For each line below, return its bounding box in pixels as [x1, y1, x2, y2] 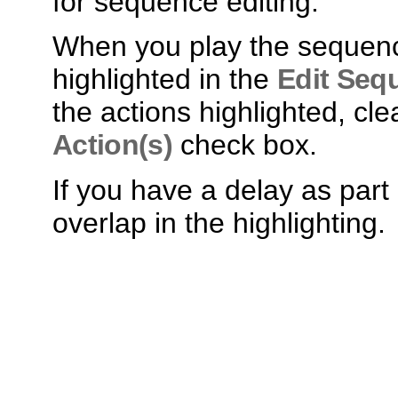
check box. [172, 129, 326, 162]
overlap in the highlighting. [52, 206, 386, 239]
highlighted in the [52, 63, 277, 96]
